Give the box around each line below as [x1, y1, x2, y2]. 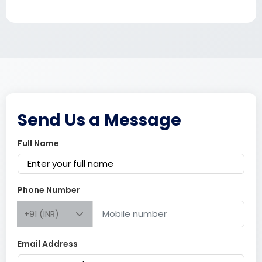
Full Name [18, 137, 59, 149]
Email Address [18, 238, 78, 250]
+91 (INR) [24, 208, 59, 220]
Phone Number [18, 184, 80, 196]
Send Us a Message [18, 109, 181, 132]
